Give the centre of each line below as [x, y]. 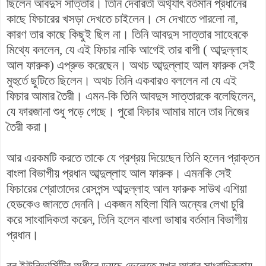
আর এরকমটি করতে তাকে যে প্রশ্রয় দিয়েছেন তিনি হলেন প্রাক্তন [133, 158]
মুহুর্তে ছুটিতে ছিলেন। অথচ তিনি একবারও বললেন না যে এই [122, 80]
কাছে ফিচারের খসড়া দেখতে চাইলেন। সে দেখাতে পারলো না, [122, 19]
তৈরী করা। [28, 127]
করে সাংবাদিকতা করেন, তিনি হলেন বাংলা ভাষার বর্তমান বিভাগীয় [127, 219]
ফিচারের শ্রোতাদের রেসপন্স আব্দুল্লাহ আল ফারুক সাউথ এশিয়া [127, 189]
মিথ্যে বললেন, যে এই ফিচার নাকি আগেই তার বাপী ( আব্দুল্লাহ [127, 50]
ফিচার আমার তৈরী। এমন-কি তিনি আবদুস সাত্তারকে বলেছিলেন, [131, 96]
